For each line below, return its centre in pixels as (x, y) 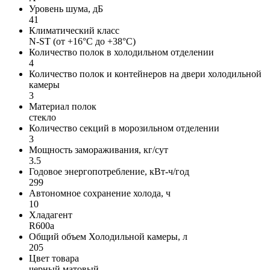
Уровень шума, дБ (66, 8)
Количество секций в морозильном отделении (124, 128)
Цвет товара (54, 258)
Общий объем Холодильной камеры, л (108, 236)
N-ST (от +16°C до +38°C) (82, 41)
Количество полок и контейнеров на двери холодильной (145, 74)
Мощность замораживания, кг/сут (99, 149)
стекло (42, 117)
